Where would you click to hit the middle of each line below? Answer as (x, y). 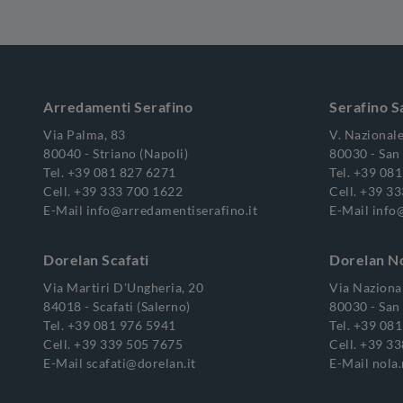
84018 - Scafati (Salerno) (117, 306)
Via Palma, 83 (85, 134)
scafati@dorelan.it (141, 363)
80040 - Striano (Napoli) (116, 153)
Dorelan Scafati (96, 260)
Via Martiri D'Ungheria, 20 (123, 287)
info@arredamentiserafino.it (171, 210)
